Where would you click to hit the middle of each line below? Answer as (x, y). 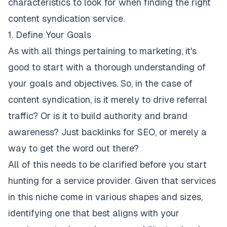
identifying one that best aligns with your (94, 213)
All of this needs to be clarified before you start (107, 165)
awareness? (33, 132)
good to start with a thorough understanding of (107, 67)
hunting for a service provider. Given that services (112, 181)
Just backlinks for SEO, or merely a (133, 132)
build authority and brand (134, 116)
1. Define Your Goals (50, 35)
